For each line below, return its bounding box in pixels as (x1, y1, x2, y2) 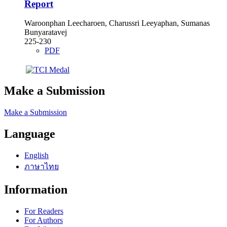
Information (4, 183, 67, 197)
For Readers (24, 207, 63, 215)
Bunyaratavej (24, 28, 67, 37)
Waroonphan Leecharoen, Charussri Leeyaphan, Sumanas (24, 19, 210, 28)
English (24, 151, 49, 160)
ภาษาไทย (24, 162, 59, 171)
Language (4, 127, 55, 141)
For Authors (24, 216, 63, 224)
